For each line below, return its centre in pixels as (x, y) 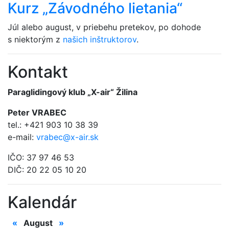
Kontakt (38, 72)
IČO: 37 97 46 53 (41, 158)
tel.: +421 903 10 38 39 (53, 125)
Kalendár (42, 202)
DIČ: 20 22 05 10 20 (47, 170)
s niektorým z (35, 40)
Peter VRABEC (37, 113)
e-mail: (22, 137)
